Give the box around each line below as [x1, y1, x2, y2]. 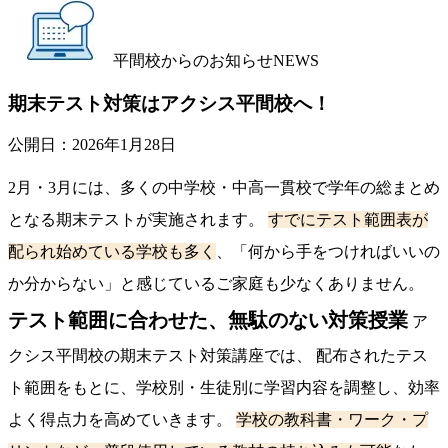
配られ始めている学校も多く [8, 243, 216, 261]
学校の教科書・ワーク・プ [236, 411, 428, 429]
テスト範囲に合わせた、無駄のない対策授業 [8, 309, 408, 332]
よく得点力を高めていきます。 [8, 411, 236, 429]
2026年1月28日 [72, 136, 176, 154]
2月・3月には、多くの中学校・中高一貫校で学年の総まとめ [8, 179, 440, 197]
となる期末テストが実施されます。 [8, 211, 268, 229]
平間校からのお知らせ [113, 52, 273, 70]
